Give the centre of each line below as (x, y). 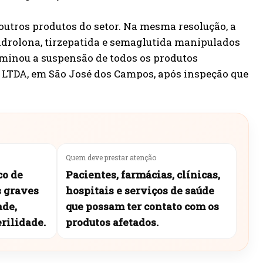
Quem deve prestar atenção (111, 158)
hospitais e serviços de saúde (140, 191)
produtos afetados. (112, 222)
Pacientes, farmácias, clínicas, (143, 175)
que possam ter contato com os (142, 207)
